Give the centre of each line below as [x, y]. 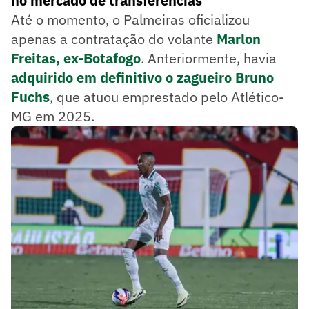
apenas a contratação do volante [114, 39]
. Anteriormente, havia [209, 58]
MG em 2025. [53, 116]
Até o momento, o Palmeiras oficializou [130, 19]
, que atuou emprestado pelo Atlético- [167, 97]
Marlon [239, 39]
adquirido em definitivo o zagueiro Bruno [142, 77]
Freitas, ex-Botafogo [76, 58]
